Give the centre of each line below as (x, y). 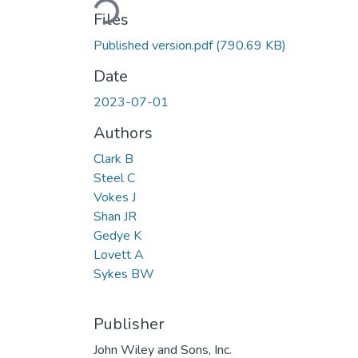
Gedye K (117, 235)
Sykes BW (124, 274)
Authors (123, 133)
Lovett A (119, 255)
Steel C (114, 178)
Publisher (129, 324)
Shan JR (115, 216)
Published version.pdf (155, 45)
